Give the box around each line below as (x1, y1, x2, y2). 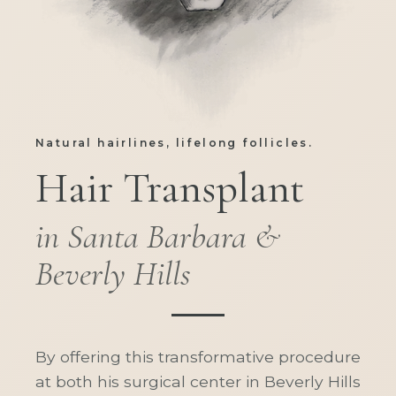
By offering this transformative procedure (35, 346, 361, 366)
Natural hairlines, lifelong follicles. (35, 135, 314, 149)
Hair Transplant (35, 162, 304, 214)
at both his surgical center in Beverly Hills (35, 371, 361, 391)
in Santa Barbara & (35, 216, 280, 257)
